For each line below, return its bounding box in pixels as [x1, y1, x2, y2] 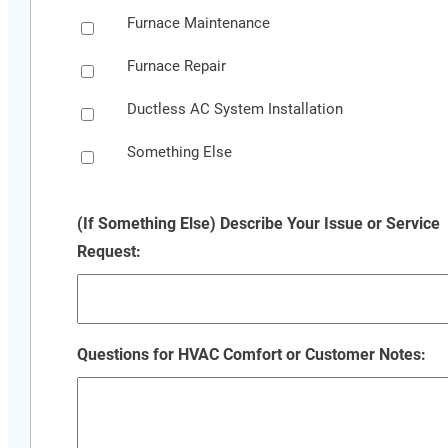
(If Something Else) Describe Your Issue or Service [77, 213, 441, 233]
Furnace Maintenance [127, 13, 271, 32]
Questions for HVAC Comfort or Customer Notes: [77, 344, 427, 364]
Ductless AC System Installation [127, 99, 344, 118]
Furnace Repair [127, 56, 227, 75]
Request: [77, 241, 142, 261]
